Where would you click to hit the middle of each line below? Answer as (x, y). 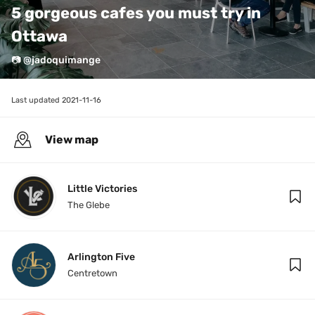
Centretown (92, 273)
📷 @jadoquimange (56, 60)
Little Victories (102, 189)
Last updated (37, 100)
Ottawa (41, 36)
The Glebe (89, 205)
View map (72, 140)
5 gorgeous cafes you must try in (136, 13)
